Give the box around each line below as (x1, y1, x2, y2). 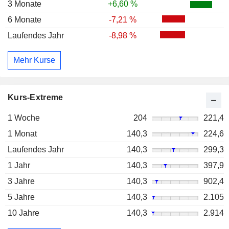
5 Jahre (8, 192, 35, 201)
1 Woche (8, 113, 40, 122)
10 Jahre (8, 208, 39, 217)
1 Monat (8, 129, 37, 138)
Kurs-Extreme (8, 93, 63, 102)
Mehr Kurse (13, 55, 55, 64)
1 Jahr (8, 161, 30, 170)
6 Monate (8, 15, 41, 25)
